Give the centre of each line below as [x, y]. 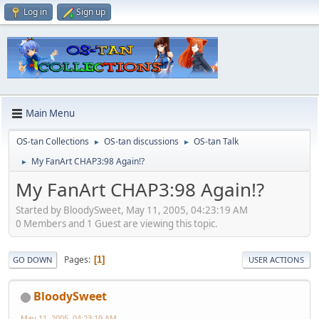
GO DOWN [33, 260]
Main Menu [50, 114]
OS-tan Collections [53, 141]
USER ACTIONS [276, 260]
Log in [35, 12]
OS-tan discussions [141, 141]
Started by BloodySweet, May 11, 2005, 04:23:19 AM [132, 210]
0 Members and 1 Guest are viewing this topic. [117, 224]
